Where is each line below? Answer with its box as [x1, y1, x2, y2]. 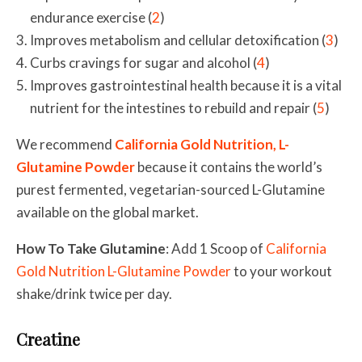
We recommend [16, 135, 115, 153]
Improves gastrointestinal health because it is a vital [30, 76, 342, 94]
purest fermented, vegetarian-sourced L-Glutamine [16, 180, 325, 198]
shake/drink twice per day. [16, 284, 172, 302]
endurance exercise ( [30, 8, 152, 26]
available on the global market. [16, 203, 199, 221]
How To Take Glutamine [16, 239, 166, 257]
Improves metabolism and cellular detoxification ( [30, 31, 326, 48]
